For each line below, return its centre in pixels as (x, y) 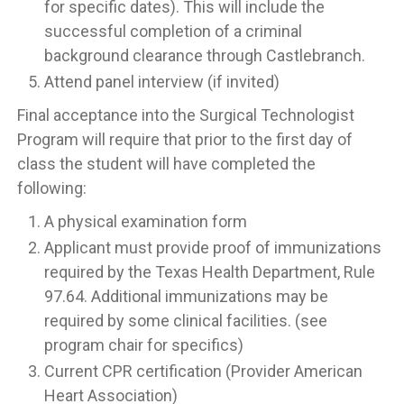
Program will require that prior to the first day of (185, 139)
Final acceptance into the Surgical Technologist (186, 115)
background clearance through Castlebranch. (205, 55)
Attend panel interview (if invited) (162, 82)
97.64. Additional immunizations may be (186, 296)
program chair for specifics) (144, 345)
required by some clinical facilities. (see (186, 321)
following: (52, 188)
